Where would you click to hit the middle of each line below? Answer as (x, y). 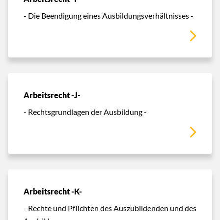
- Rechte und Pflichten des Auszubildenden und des (110, 208)
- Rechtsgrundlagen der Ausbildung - (85, 111)
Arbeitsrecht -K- (53, 191)
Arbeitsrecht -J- (52, 95)
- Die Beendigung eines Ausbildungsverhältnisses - (109, 15)
